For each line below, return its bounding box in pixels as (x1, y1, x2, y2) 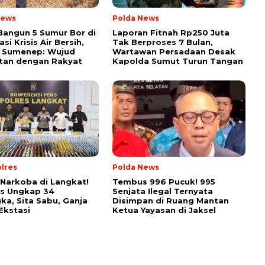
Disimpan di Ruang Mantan (112, 196, 229, 206)
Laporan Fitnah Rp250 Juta (112, 28, 230, 38)
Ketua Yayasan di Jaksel (112, 205, 216, 215)
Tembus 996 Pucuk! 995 (112, 177, 215, 187)
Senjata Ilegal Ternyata (112, 186, 213, 196)
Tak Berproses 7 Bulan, (112, 37, 213, 47)
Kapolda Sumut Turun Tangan (112, 56, 243, 66)
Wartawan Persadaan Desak (112, 47, 235, 57)
